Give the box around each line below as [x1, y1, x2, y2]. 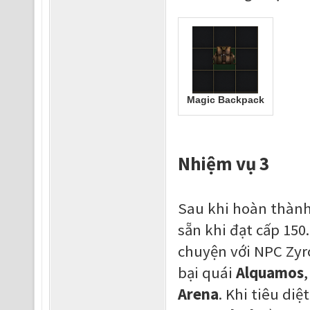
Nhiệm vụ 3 [177, 152, 269, 175]
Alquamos [235, 263, 304, 282]
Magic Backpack [186, 94, 264, 105]
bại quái [177, 263, 236, 282]
